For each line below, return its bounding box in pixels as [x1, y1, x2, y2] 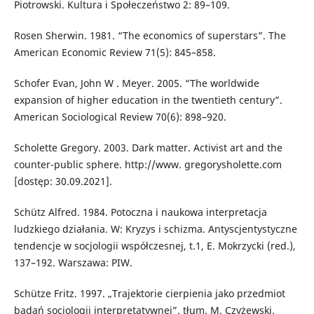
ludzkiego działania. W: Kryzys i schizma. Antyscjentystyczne [13, 222, 297, 236]
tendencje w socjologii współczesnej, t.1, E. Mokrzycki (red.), [13, 239, 296, 253]
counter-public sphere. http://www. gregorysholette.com [13, 158, 282, 172]
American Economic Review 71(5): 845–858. [13, 46, 216, 60]
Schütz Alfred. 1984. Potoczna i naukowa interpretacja [13, 205, 267, 219]
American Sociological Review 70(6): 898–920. [13, 110, 226, 124]
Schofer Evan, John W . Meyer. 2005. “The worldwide [13, 76, 259, 90]
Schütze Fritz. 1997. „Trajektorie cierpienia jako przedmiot [13, 287, 285, 301]
